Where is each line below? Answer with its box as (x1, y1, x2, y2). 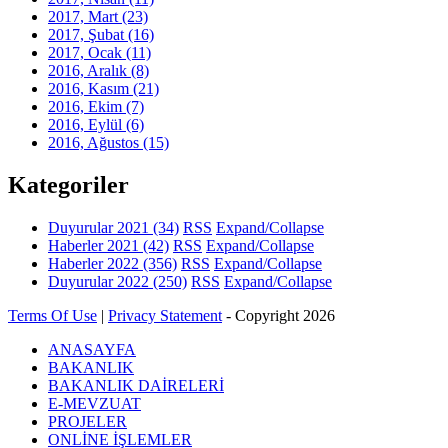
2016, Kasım (48, 80, 133, 98)
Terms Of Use (8, 307, 97, 325)
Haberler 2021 (48, 237, 143, 255)
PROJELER (48, 413, 127, 431)
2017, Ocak (48, 44, 126, 62)
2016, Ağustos (48, 134, 143, 152)
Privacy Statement (108, 307, 222, 325)
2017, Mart (48, 8, 122, 26)
